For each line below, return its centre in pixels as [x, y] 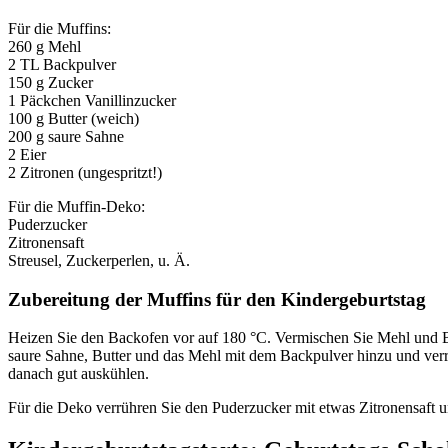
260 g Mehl [44, 46]
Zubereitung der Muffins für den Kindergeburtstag [217, 299]
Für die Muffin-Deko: [76, 206]
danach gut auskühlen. [78, 374]
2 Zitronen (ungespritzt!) [85, 172]
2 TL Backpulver [62, 64]
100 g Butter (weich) [73, 118]
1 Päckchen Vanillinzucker [92, 100]
